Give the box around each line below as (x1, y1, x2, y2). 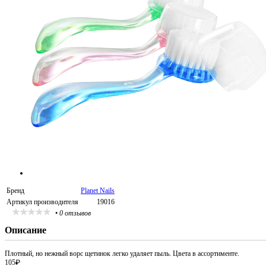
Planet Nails (81, 186, 115, 195)
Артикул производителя (7, 198, 78, 206)
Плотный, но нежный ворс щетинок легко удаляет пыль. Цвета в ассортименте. (5, 249, 239, 258)
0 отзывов (59, 209, 91, 217)
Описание (5, 225, 46, 235)
